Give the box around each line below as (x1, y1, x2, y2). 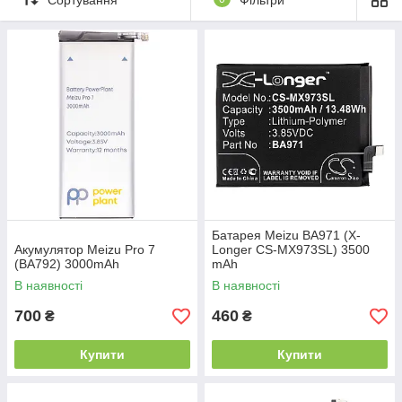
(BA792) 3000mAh (14, 257, 119, 271)
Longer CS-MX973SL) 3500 (212, 242, 370, 257)
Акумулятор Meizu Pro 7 (14, 242, 155, 257)
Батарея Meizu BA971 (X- (212, 228, 361, 242)
